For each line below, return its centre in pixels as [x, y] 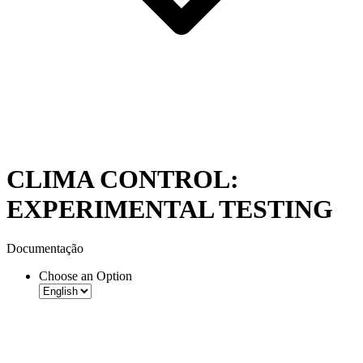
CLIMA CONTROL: [123, 179]
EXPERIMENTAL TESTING [170, 209]
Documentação [45, 249]
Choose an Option [85, 276]
